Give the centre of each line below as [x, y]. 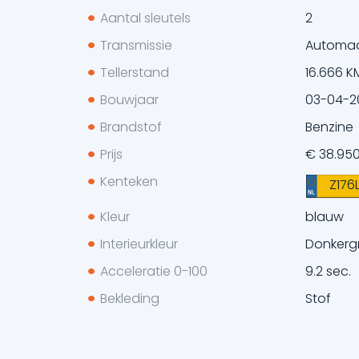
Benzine [329, 127]
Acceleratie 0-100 [153, 271]
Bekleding [129, 298]
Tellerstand [134, 72]
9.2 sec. [328, 271]
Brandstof [131, 127]
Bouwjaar [129, 99]
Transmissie [136, 45]
